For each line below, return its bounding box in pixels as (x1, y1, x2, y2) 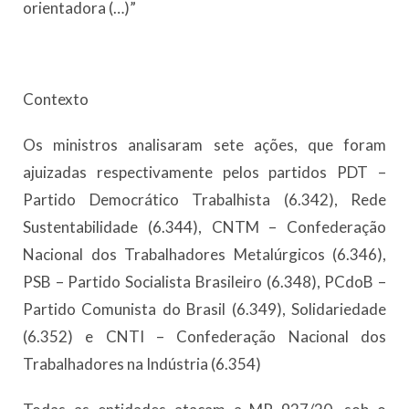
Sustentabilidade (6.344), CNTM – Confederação (23, 217, 386, 237)
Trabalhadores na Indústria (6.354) (23, 354, 261, 374)
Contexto (23, 89, 89, 110)
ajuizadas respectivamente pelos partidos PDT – (23, 163, 386, 183)
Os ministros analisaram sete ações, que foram (23, 135, 386, 155)
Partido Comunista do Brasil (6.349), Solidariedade (23, 299, 386, 320)
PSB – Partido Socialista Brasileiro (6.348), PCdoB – (23, 272, 386, 292)
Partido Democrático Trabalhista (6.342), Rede (23, 190, 386, 210)
